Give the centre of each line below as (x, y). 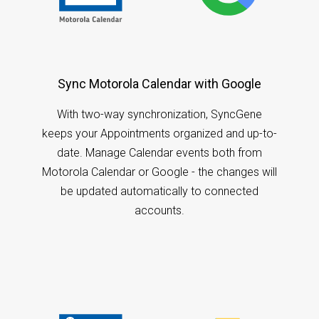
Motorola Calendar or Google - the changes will (159, 172)
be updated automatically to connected (159, 191)
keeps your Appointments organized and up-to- (159, 133)
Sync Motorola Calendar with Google (159, 83)
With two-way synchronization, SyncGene (159, 114)
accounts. (159, 210)
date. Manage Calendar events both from (159, 152)
